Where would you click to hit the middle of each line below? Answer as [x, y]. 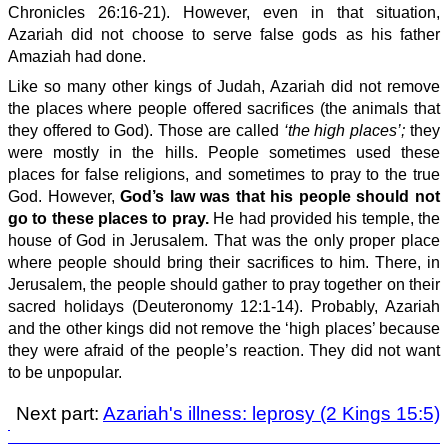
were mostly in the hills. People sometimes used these [224, 152]
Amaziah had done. [77, 56]
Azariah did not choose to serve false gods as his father [224, 34]
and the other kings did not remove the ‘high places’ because [224, 328]
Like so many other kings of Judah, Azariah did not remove [224, 86]
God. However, [64, 196]
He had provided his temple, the [324, 218]
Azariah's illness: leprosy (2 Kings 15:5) [271, 413]
